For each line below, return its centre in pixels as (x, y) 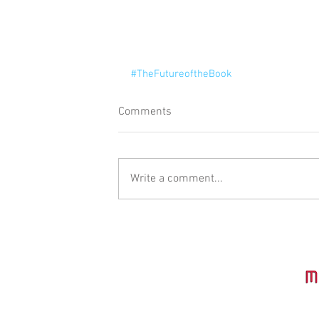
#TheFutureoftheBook (182, 74)
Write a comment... (177, 178)
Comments (145, 111)
